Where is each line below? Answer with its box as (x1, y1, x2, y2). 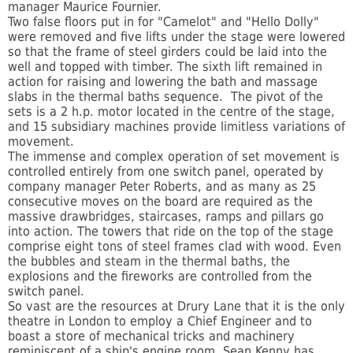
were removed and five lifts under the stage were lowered (8, 29, 345, 45)
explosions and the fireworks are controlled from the (8, 269, 312, 284)
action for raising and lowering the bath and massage (8, 74, 318, 90)
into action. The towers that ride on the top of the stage (8, 224, 333, 240)
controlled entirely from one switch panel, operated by (8, 164, 324, 180)
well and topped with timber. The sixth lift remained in (8, 59, 322, 75)
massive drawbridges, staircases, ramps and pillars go (8, 209, 324, 225)
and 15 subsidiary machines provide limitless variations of (8, 119, 345, 135)
